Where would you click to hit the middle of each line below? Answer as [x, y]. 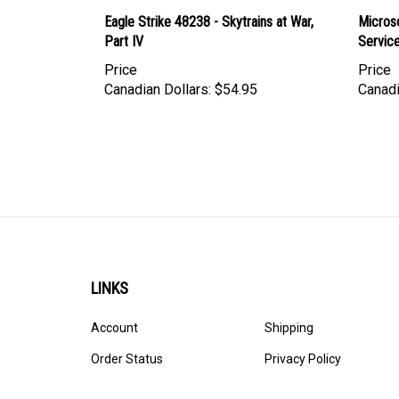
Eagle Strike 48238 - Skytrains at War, [209, 21]
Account [114, 328]
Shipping [289, 328]
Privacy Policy [303, 359]
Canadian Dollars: [158, 89]
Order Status [127, 359]
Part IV [124, 41]
